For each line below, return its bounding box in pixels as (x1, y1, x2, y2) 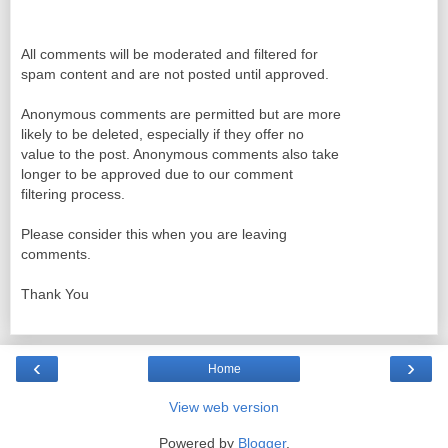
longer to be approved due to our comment (21, 166, 293, 183)
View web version (169, 398, 279, 415)
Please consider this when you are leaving (21, 226, 287, 243)
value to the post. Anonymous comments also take (21, 146, 339, 163)
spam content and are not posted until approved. (21, 66, 329, 83)
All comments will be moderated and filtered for (21, 46, 318, 63)
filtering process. (21, 186, 125, 203)
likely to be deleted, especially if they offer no (21, 126, 304, 143)
